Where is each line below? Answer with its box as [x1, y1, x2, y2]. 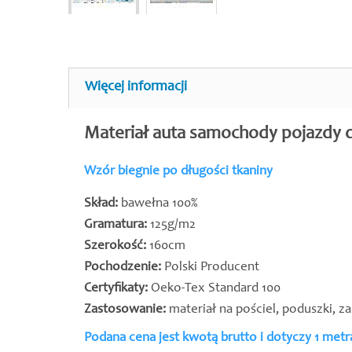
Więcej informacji [85, 80, 187, 94]
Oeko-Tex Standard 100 [151, 282, 280, 295]
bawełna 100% [118, 197, 198, 211]
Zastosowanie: [84, 303, 166, 317]
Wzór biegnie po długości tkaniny [84, 165, 273, 178]
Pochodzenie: [84, 261, 164, 274]
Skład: [84, 197, 118, 211]
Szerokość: [84, 240, 146, 253]
